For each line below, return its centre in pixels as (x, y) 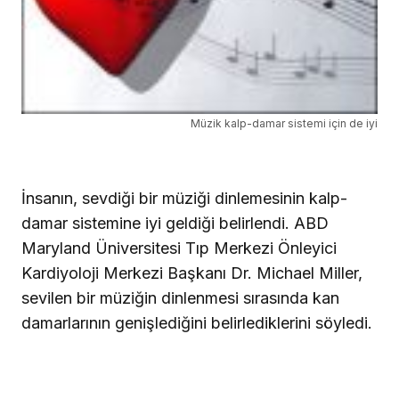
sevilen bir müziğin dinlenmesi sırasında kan (180, 298)
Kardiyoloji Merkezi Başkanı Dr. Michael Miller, (192, 273)
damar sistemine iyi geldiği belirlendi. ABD (175, 224)
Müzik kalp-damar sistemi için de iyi (284, 124)
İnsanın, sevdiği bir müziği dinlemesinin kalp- (184, 199)
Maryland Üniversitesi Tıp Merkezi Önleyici (179, 248)
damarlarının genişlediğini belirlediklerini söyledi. (197, 323)
